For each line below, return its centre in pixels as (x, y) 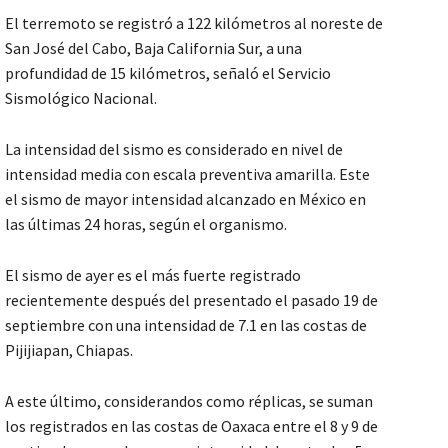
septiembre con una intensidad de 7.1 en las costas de (186, 325)
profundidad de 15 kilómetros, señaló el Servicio (168, 73)
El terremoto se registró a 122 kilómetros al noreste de (194, 23)
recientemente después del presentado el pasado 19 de (191, 300)
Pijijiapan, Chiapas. (69, 350)
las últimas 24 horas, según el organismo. (146, 224)
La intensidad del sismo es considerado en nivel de (174, 149)
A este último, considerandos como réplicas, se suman (189, 401)
